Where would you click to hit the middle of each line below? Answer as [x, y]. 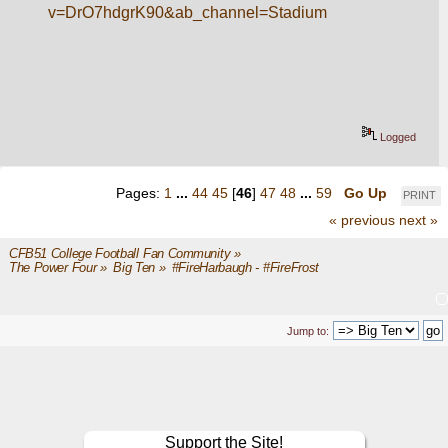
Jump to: [308, 330]
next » [418, 219]
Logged [397, 136]
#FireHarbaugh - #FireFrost [245, 267]
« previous [362, 219]
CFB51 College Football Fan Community [119, 253]
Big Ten [134, 267]
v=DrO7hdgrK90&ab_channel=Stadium [188, 12]
